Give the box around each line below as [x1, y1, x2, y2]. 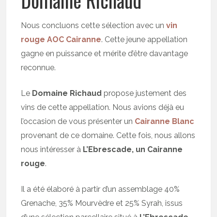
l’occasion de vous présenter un [21, 116, 135, 126]
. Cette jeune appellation [101, 34, 188, 44]
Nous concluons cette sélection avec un [21, 20, 167, 30]
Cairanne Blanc [135, 116, 195, 126]
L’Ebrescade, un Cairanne [83, 144, 183, 154]
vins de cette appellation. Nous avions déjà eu [21, 102, 185, 112]
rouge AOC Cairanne [21, 34, 102, 44]
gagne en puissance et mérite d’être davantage [21, 48, 188, 58]
